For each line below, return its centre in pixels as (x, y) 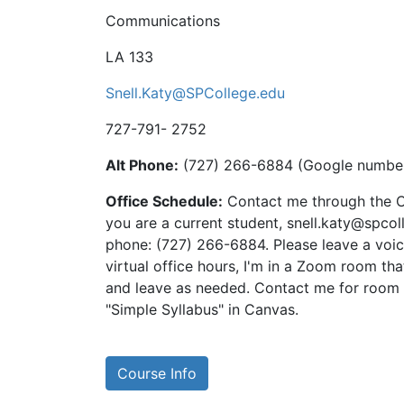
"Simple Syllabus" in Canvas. (202, 309)
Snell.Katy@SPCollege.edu (195, 93)
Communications (163, 21)
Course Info (157, 373)
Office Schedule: (164, 201)
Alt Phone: (142, 165)
